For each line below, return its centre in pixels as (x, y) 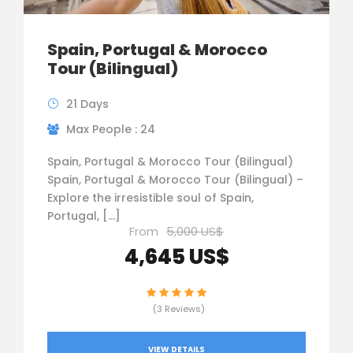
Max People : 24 (111, 129)
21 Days (87, 104)
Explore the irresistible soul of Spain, (150, 197)
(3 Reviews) (179, 308)
